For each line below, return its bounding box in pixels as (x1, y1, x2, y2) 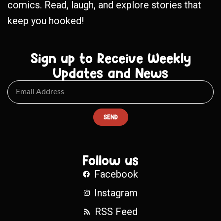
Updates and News (53, 64, 168, 82)
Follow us (82, 151, 139, 169)
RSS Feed (94, 205, 138, 218)
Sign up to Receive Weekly (30, 49, 191, 67)
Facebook (94, 168, 138, 180)
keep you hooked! (7, 14, 84, 27)
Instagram (94, 186, 138, 199)
